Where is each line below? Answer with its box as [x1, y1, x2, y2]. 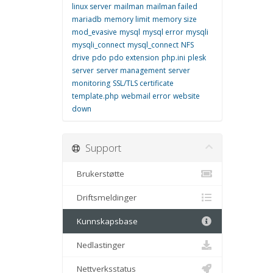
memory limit [104, 14, 150, 24]
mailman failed [146, 1, 197, 12]
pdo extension [109, 52, 159, 63]
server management [96, 65, 166, 76]
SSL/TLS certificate [113, 78, 174, 88]
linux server [72, 1, 112, 12]
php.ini [161, 52, 185, 63]
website [173, 91, 200, 101]
